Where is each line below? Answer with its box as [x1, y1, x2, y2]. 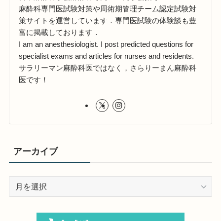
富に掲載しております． [19, 28, 101, 37]
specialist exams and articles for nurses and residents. [19, 51, 194, 60]
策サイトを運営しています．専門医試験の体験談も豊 [19, 16, 197, 25]
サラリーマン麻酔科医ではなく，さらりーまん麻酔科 [19, 63, 197, 72]
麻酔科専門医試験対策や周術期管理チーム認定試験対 [19, 4, 197, 13]
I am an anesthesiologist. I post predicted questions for [19, 39, 194, 48]
